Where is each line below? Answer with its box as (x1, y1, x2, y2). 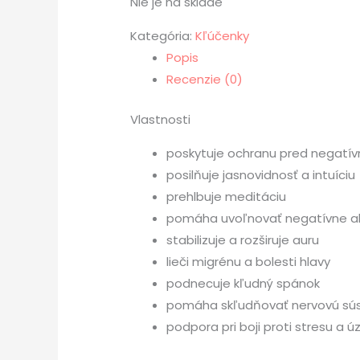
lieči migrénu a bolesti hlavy (166, 252, 330, 270)
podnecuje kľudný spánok (166, 274, 320, 292)
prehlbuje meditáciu (166, 187, 286, 205)
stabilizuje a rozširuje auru (166, 231, 319, 248)
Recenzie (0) (166, 71, 243, 88)
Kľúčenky (195, 27, 249, 44)
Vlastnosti (130, 110, 190, 128)
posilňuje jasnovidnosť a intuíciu (166, 166, 355, 183)
